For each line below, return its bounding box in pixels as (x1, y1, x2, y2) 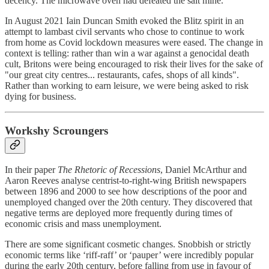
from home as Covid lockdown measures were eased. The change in (5, 37, 263, 47)
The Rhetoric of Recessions (58, 165, 160, 175)
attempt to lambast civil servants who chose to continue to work (5, 26, 244, 37)
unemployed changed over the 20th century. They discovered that (5, 197, 252, 208)
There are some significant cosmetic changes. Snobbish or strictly (5, 239, 251, 250)
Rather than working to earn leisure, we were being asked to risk (5, 80, 249, 91)
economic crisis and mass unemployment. (5, 219, 164, 229)
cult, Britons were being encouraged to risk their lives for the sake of (5, 58, 263, 69)
